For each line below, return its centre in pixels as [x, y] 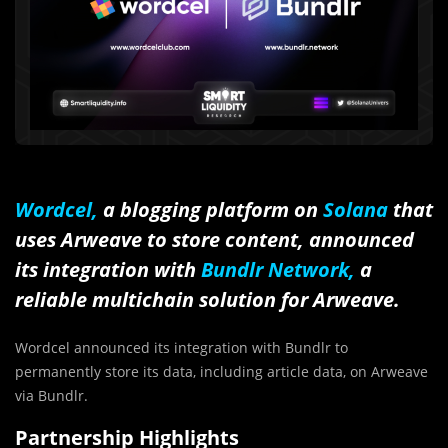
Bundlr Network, [278, 269]
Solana [355, 209]
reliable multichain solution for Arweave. [207, 299]
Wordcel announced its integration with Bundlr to [181, 347]
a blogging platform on [210, 209]
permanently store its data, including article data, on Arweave [221, 371]
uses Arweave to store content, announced [214, 239]
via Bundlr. [51, 395]
